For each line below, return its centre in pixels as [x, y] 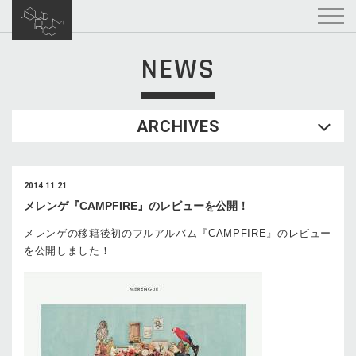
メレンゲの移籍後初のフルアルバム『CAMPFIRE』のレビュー [178, 233]
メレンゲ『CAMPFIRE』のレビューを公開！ [136, 206]
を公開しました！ [68, 251]
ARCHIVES [178, 126]
